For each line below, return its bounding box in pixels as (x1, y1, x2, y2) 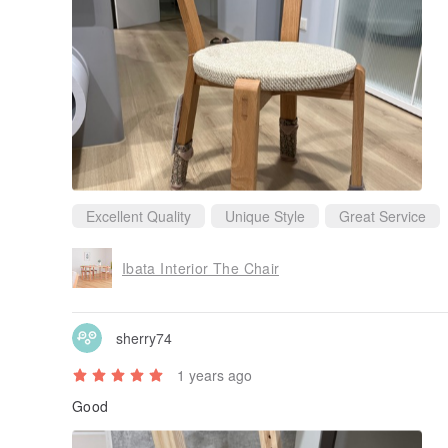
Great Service (339, 206, 426, 227)
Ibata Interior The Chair (122, 257, 280, 278)
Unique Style (225, 206, 305, 227)
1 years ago (177, 365, 252, 386)
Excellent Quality (86, 206, 191, 227)
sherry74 (116, 327, 172, 348)
